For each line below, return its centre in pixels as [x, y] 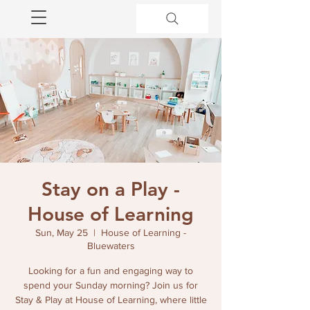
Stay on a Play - [111, 189]
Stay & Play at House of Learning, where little [111, 300]
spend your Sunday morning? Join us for [111, 285]
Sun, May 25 [62, 232]
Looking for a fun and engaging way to [111, 271]
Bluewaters [111, 246]
